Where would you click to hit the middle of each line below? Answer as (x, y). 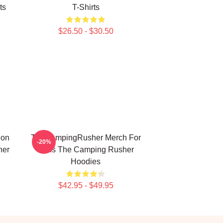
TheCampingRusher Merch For (86, 138)
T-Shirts (86, 7)
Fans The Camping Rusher (86, 150)
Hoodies (86, 162)
